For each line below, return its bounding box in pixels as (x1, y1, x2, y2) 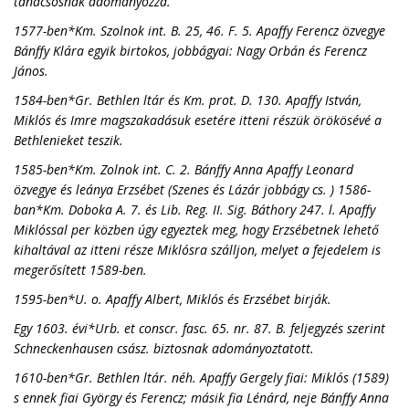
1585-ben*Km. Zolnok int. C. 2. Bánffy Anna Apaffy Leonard (14, 161, 353, 178)
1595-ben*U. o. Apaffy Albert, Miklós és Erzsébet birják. (14, 290, 331, 308)
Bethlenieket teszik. (14, 131, 123, 149)
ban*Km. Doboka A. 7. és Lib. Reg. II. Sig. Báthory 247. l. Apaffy (14, 201, 375, 218)
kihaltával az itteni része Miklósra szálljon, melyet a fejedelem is (14, 241, 381, 258)
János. (14, 62, 48, 79)
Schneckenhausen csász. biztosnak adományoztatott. (14, 340, 314, 357)
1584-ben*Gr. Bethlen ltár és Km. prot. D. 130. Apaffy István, (14, 91, 362, 109)
